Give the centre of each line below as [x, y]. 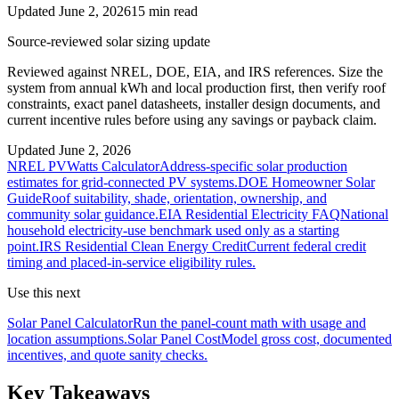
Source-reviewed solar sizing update [109, 41]
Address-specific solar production [253, 166]
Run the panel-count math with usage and [249, 322]
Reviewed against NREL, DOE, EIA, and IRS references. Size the [195, 71]
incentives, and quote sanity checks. [107, 354]
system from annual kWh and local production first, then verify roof [196, 87]
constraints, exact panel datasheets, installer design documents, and [194, 103]
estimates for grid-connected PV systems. [122, 182]
